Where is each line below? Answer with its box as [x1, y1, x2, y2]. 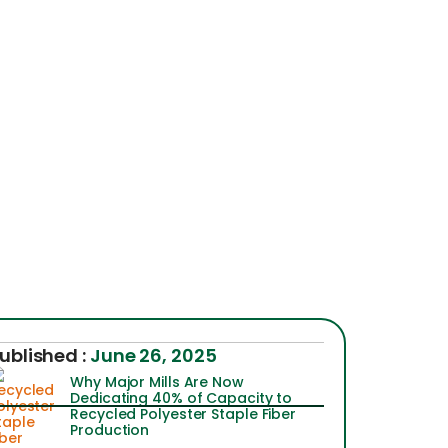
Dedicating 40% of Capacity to [70, 388, 293, 408]
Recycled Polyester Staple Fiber [70, 404, 297, 424]
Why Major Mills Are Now [70, 372, 244, 392]
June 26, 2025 [89, 343, 217, 368]
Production [70, 420, 150, 440]
